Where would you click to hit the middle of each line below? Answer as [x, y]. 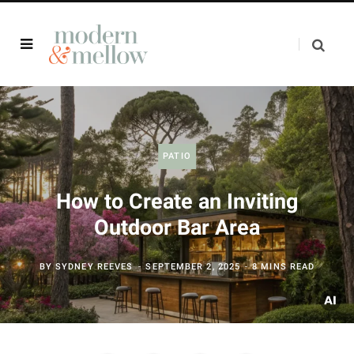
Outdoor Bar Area [177, 228]
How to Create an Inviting [177, 201]
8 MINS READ [284, 267]
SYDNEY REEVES [94, 267]
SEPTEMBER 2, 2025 [193, 267]
